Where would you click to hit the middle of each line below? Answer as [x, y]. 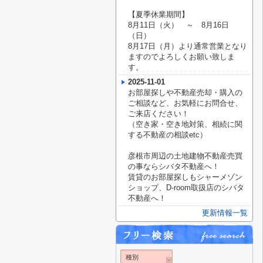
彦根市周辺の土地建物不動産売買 [185, 156]
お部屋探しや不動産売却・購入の [185, 92]
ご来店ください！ [159, 114]
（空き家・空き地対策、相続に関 [185, 124]
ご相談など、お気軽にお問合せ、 [185, 103]
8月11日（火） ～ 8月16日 [178, 25]
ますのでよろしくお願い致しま [181, 57]
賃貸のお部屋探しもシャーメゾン [185, 177]
